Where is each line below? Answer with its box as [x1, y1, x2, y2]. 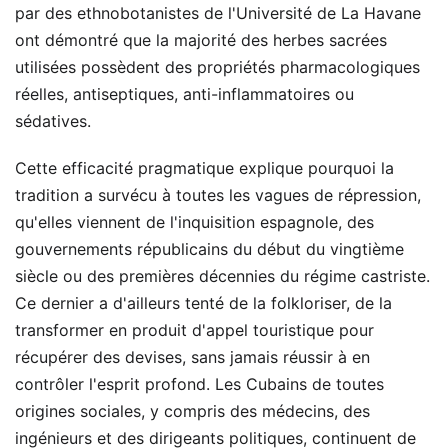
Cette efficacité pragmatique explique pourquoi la [15, 157, 394, 178]
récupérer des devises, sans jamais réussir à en [15, 346, 370, 367]
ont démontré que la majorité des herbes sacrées [15, 29, 387, 50]
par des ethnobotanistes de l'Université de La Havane [15, 2, 421, 23]
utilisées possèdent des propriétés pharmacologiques [15, 56, 420, 77]
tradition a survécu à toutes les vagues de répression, [15, 184, 421, 205]
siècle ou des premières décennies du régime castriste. [15, 265, 430, 286]
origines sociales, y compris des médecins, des [15, 400, 370, 421]
